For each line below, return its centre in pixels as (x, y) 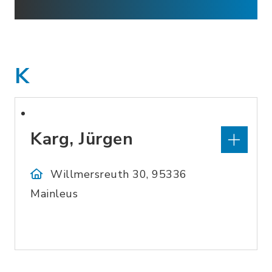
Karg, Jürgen (82, 139)
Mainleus (54, 194)
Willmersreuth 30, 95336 (119, 174)
